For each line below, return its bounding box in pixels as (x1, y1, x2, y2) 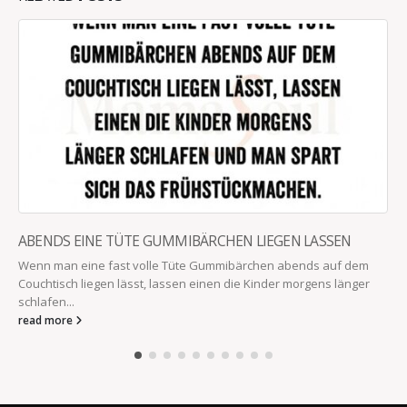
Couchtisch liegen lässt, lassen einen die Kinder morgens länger (18, 274, 370, 292)
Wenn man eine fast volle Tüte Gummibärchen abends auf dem (18, 256, 369, 273)
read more (18, 312, 75, 327)
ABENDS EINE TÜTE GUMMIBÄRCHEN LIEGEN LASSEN (18, 230, 352, 251)
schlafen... (18, 293, 74, 310)
